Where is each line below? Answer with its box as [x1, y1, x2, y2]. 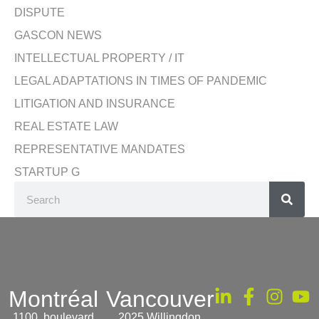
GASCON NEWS [14, 29, 102, 42]
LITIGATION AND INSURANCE [14, 98, 175, 110]
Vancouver [106, 286, 215, 313]
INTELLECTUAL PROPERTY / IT [14, 52, 184, 65]
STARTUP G [14, 166, 80, 179]
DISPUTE [14, 6, 65, 19]
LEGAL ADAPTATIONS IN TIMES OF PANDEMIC [14, 75, 267, 88]
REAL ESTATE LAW [14, 120, 118, 133]
